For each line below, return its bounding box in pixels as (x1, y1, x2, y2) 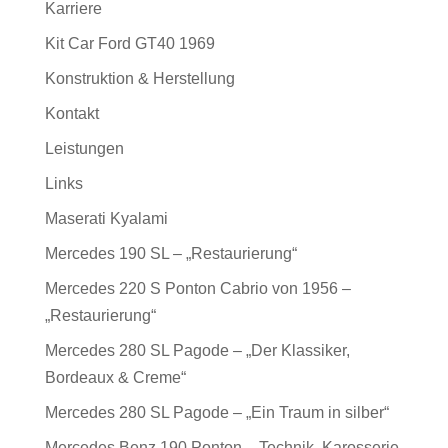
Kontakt (44, 105, 99, 123)
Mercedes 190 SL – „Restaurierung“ (44, 245, 297, 263)
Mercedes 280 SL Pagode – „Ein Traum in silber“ (44, 404, 389, 422)
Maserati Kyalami (44, 210, 168, 228)
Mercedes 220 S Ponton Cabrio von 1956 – (44, 280, 351, 298)
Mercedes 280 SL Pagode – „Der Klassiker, (44, 342, 350, 360)
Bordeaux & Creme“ (44, 369, 186, 387)
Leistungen (44, 140, 124, 158)
